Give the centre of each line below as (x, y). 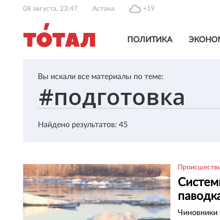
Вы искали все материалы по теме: (101, 77)
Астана (103, 9)
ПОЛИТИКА (150, 40)
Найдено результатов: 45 (83, 125)
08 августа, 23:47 (50, 9)
